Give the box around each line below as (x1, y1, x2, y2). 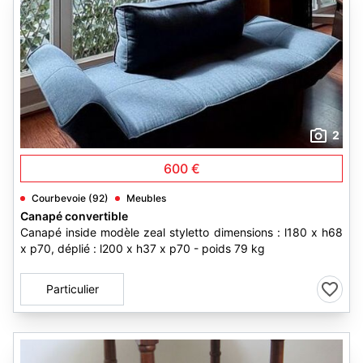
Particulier (45, 282, 99, 296)
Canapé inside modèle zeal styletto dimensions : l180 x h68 (20, 225, 343, 239)
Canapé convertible (20, 209, 128, 223)
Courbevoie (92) (32, 192, 109, 204)
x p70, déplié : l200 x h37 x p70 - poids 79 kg (20, 241, 265, 255)
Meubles (126, 192, 166, 204)
